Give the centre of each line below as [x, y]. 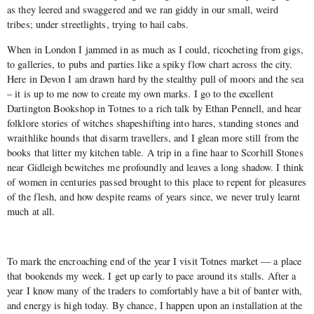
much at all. [31, 211]
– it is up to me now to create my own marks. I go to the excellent [140, 93]
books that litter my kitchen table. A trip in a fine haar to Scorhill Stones [155, 152]
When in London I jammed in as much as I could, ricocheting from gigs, [155, 49]
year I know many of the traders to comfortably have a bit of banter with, [155, 290]
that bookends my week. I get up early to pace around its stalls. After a [152, 275]
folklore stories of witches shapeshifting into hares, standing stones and [153, 123]
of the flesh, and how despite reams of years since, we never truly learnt [154, 196]
